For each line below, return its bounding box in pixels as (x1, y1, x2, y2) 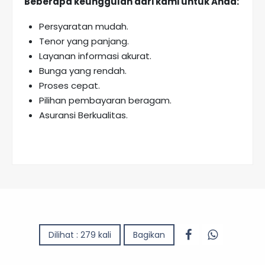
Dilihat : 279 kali (49, 229, 111, 241)
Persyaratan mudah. (39, 20, 128, 33)
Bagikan (133, 229, 165, 241)
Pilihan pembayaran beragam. (39, 94, 172, 107)
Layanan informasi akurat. (39, 50, 151, 63)
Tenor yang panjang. (39, 35, 129, 48)
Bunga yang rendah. (39, 64, 127, 77)
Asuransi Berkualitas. (39, 109, 128, 122)
